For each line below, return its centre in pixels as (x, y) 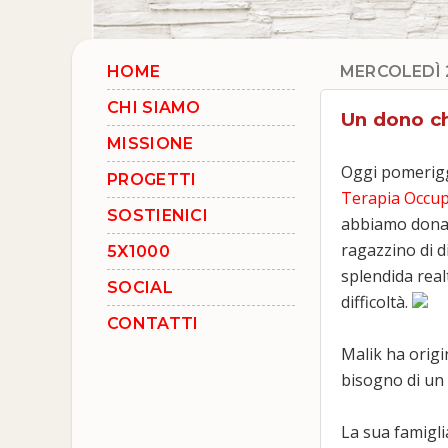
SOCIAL (140, 287)
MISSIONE (150, 143)
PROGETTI (152, 179)
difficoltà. (376, 302)
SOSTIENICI (157, 215)
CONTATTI (153, 323)
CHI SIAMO (154, 107)
